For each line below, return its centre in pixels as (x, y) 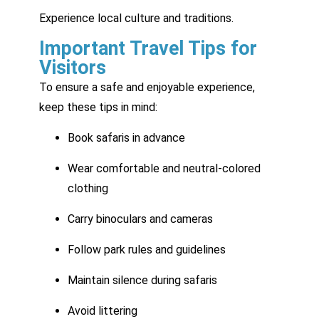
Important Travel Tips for (148, 48)
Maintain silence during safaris (142, 280)
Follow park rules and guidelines (147, 249)
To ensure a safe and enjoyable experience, (147, 87)
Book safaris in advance (126, 137)
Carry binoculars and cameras (140, 219)
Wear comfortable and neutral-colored (164, 168)
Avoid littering (103, 310)
